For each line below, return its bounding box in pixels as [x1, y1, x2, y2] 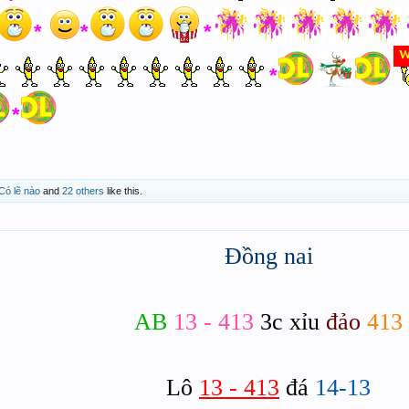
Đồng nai [224, 243, 313, 269]
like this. [104, 185, 142, 196]
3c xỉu [260, 309, 326, 335]
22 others [62, 185, 104, 196]
